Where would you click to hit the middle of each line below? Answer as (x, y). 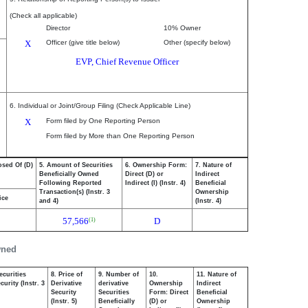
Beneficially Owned (69, 174)
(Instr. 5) (64, 301)
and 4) (49, 201)
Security (64, 292)
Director (58, 28)
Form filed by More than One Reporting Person (120, 136)
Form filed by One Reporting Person (103, 121)
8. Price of (67, 274)
